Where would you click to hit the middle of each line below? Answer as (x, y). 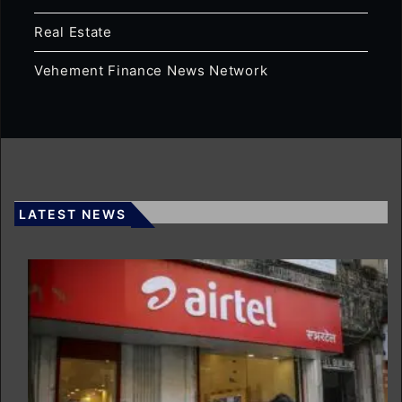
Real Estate (73, 32)
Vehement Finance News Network (151, 70)
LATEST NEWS (73, 214)
